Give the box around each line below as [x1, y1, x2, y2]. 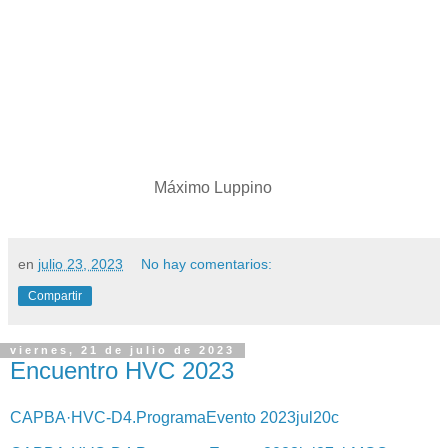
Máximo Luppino [10, 178, 272, 196]
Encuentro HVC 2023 [10, 356, 234, 384]
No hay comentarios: [141, 255, 273, 272]
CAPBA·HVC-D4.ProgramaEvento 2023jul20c [10, 409, 339, 427]
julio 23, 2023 [38, 255, 123, 272]
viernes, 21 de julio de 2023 [10, 344, 235, 357]
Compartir [28, 288, 82, 303]
